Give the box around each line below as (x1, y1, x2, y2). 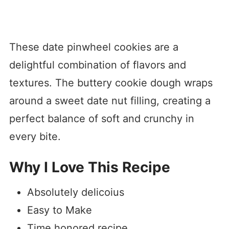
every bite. (9, 130, 61, 143)
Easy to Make (27, 204, 92, 217)
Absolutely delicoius (27, 186, 124, 199)
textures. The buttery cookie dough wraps (9, 77, 213, 89)
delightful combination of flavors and (9, 59, 186, 72)
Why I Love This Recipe (9, 158, 170, 176)
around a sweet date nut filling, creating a (9, 95, 211, 107)
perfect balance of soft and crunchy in (9, 112, 194, 125)
